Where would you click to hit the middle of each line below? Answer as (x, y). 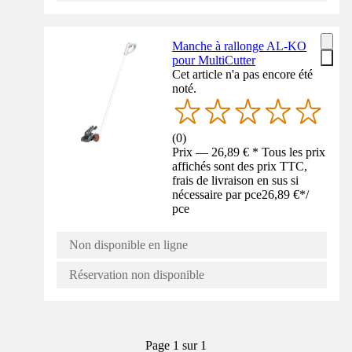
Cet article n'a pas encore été (243, 75)
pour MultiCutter (214, 60)
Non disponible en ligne (128, 244)
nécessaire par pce (217, 194)
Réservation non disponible (137, 274)
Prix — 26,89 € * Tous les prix (249, 152)
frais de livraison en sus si (236, 180)
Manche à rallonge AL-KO (240, 46)
